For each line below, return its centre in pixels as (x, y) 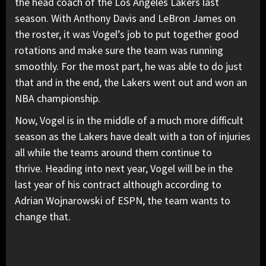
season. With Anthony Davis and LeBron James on (125, 18)
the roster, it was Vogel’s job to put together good (127, 34)
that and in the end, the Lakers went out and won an (131, 83)
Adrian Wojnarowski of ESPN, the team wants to (123, 201)
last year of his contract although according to (118, 185)
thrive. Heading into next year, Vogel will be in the (124, 169)
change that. (44, 217)
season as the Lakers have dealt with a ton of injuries (133, 137)
